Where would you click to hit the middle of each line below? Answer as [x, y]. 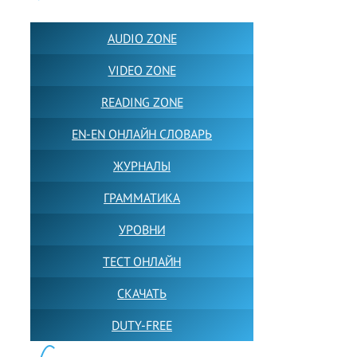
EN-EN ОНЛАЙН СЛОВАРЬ [142, 134]
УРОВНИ [142, 230]
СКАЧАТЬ [142, 294]
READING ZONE [142, 102]
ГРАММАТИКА [142, 198]
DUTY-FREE [142, 326]
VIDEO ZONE [142, 71]
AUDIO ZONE [142, 39]
